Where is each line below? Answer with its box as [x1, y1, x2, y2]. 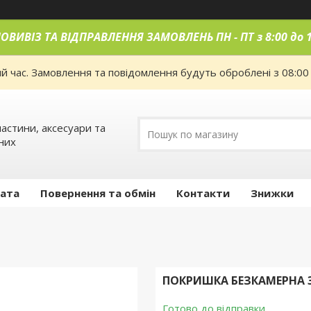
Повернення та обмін [40, 186, 155, 201]
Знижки [251, 186, 294, 201]
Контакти [176, 186, 230, 201]
